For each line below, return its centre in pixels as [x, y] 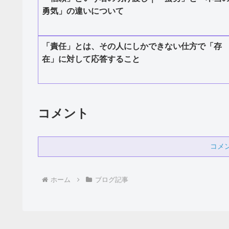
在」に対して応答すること [91, 59]
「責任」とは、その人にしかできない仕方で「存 [132, 47]
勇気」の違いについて [83, 11]
